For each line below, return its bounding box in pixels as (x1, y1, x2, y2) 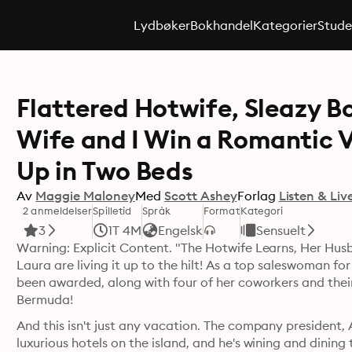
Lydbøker (133, 17, 190, 33)
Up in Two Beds (16, 155, 193, 187)
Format (203, 204, 240, 217)
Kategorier (252, 17, 317, 33)
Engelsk (158, 222, 203, 238)
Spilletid (93, 204, 132, 217)
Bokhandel (189, 17, 253, 33)
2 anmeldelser (23, 204, 93, 217)
